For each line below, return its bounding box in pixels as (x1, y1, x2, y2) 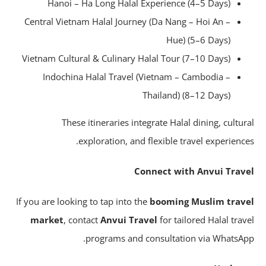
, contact (83, 214, 119, 226)
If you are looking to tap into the (35, 195, 169, 208)
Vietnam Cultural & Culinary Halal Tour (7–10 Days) (41, 52, 249, 65)
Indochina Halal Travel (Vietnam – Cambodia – (62, 71, 249, 83)
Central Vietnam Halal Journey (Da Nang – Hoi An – (43, 15, 249, 28)
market (49, 214, 83, 226)
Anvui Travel (119, 214, 176, 226)
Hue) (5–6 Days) (185, 34, 249, 46)
